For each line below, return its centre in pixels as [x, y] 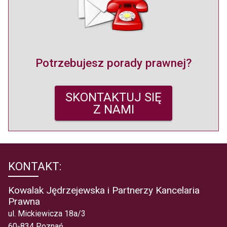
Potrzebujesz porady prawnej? [113, 63]
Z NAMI [113, 109]
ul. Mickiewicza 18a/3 [47, 214]
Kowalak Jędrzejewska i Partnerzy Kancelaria [104, 191]
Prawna [24, 202]
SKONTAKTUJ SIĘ [113, 97]
